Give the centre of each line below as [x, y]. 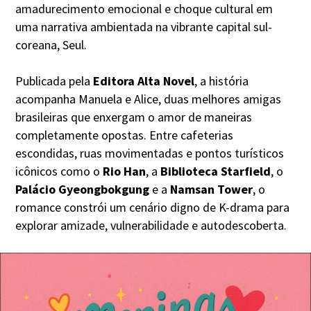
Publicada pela [54, 81]
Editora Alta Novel [144, 81]
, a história [222, 81]
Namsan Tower [210, 190]
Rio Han [125, 171]
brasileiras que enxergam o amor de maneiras [134, 117]
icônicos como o [59, 171]
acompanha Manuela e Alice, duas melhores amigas [149, 99]
